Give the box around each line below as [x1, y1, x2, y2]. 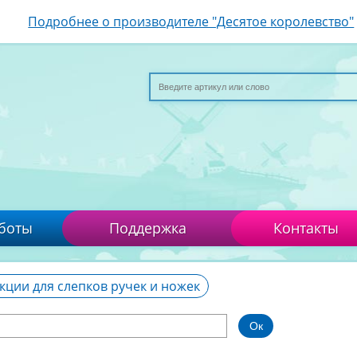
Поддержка [108, 218, 186, 237]
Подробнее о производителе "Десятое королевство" [28, 13, 355, 30]
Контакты [273, 218, 339, 237]
